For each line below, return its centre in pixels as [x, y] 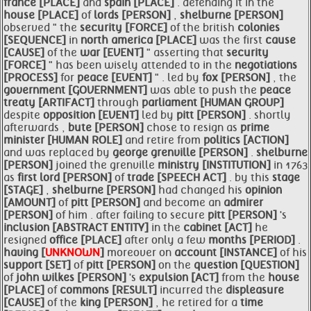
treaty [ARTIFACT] [50, 103]
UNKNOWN [73, 253]
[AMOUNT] [31, 203]
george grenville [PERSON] [182, 153]
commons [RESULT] [110, 290]
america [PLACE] [155, 40]
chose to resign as [193, 128]
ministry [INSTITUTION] [216, 165]
